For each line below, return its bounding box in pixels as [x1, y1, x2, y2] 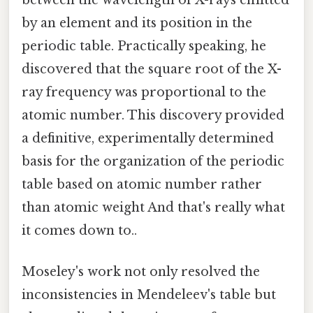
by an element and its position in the [22, 15, 252, 31]
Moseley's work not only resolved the [22, 263, 260, 279]
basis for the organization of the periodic [22, 153, 284, 169]
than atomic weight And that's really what [22, 199, 285, 215]
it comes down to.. [22, 222, 137, 238]
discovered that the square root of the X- [22, 61, 282, 77]
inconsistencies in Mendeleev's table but [22, 286, 276, 303]
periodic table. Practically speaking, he [22, 38, 266, 54]
